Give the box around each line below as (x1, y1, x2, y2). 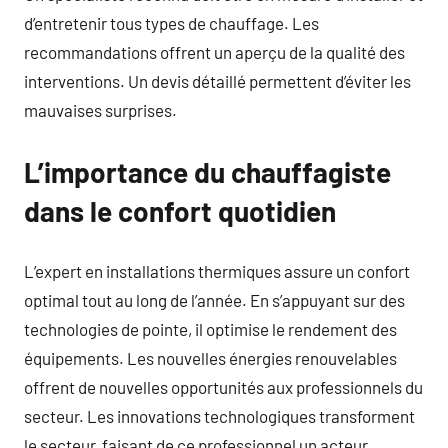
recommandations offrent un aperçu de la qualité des (24, 42, 405, 62)
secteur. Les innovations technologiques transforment (24, 405, 415, 426)
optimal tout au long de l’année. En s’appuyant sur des (24, 289, 405, 310)
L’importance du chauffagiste (24, 155, 391, 189)
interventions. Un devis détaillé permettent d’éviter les (24, 71, 411, 91)
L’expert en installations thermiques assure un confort (24, 260, 410, 281)
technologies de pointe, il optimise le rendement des (24, 318, 397, 339)
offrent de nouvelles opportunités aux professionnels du (24, 376, 423, 397)
